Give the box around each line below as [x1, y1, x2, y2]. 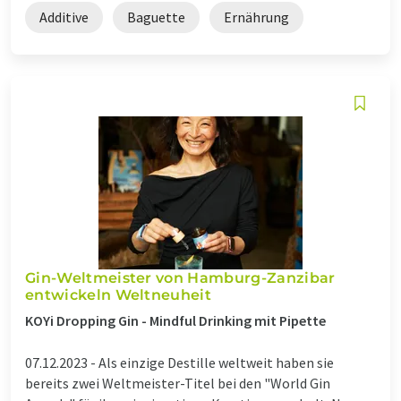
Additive [39, 7, 89, 26]
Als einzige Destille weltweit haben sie [98, 353, 334, 371]
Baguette [127, 7, 185, 26]
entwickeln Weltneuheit [25, 286, 212, 303]
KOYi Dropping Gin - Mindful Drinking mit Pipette [25, 311, 326, 329]
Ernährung [224, 7, 289, 26]
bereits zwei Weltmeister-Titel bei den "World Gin [25, 373, 330, 392]
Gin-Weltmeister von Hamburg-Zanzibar [25, 269, 336, 286]
